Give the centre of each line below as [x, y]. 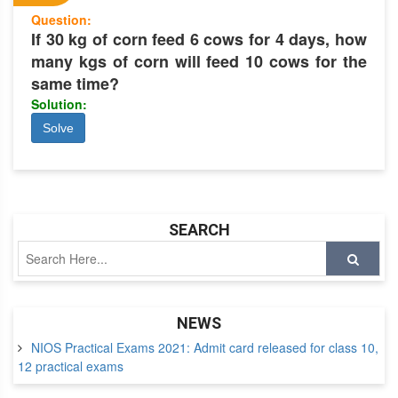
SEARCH [199, 230]
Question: [61, 20]
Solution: [59, 104]
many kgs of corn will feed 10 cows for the [199, 62]
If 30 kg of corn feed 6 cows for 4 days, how [199, 40]
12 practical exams [71, 366]
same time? [75, 84]
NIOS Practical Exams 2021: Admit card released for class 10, [205, 348]
